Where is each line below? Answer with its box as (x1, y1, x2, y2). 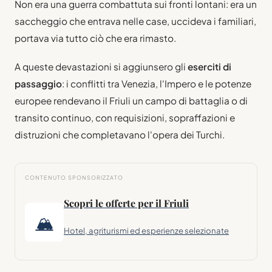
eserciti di (188, 61, 231, 73)
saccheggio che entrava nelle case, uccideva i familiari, (15, 15, 256, 27)
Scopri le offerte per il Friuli (64, 197, 189, 210)
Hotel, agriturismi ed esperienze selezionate (64, 225, 229, 236)
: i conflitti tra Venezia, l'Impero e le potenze (62, 78, 251, 90)
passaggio (15, 78, 62, 90)
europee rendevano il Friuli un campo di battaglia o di (15, 95, 248, 107)
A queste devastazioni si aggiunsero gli (15, 61, 188, 73)
